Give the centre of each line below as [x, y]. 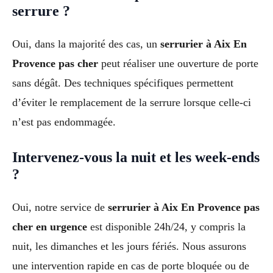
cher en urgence [50, 227]
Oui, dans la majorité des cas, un [86, 44]
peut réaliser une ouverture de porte [178, 63]
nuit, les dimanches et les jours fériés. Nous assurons [129, 246]
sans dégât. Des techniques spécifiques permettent [123, 83]
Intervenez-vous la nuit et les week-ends [136, 158]
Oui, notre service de [60, 207]
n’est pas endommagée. [64, 122]
